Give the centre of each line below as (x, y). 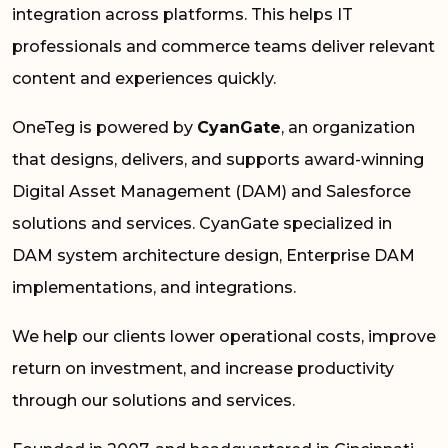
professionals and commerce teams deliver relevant (223, 46)
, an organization (348, 127)
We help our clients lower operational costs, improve (224, 336)
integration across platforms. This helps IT (182, 14)
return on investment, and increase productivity (203, 368)
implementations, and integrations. (154, 287)
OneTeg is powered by (104, 127)
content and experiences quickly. (144, 78)
